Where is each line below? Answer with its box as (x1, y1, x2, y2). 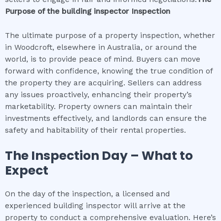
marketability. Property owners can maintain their (5, 102, 192, 111)
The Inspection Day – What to (5, 147, 193, 164)
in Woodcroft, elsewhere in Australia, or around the (5, 43, 197, 52)
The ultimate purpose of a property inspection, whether (5, 31, 215, 40)
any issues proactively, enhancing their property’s (5, 90, 192, 100)
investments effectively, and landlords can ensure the (5, 114, 207, 123)
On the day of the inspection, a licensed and (5, 189, 170, 198)
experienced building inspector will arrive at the (5, 201, 185, 210)
